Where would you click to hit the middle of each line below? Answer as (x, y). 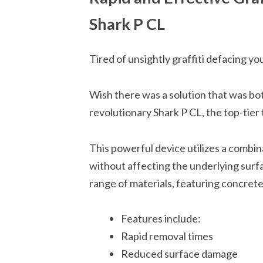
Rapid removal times (167, 236)
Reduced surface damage (179, 254)
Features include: (161, 219)
